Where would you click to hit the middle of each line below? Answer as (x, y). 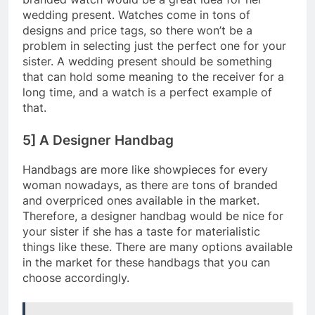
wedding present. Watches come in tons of (136, 15)
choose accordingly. (76, 277)
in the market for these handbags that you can (146, 262)
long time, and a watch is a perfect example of (147, 92)
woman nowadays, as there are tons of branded (150, 185)
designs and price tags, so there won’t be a (137, 31)
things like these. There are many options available (157, 246)
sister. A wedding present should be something (147, 62)
